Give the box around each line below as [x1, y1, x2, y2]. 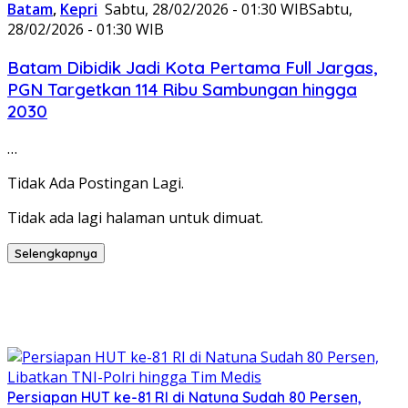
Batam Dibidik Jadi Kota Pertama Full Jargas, [7, 56, 378, 78]
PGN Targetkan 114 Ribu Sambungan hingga [7, 77, 357, 100]
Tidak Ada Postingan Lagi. [7, 173, 184, 194]
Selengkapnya [15, 246, 97, 261]
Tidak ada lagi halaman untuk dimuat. [7, 208, 263, 229]
